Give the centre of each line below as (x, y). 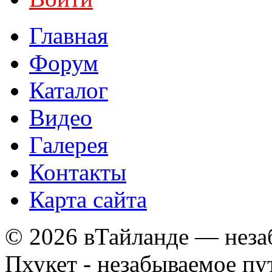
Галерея (69, 145)
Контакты (78, 172)
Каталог (69, 90)
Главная (69, 36)
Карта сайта (88, 200)
